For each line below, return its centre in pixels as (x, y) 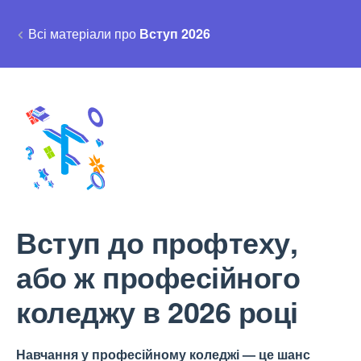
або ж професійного (158, 276)
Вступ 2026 (175, 33)
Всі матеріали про (84, 33)
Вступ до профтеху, (157, 242)
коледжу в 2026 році (157, 311)
